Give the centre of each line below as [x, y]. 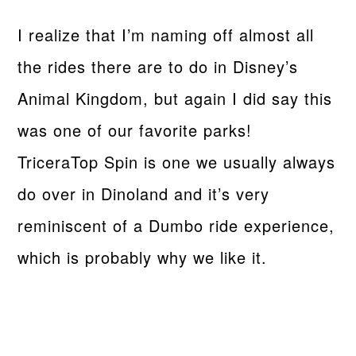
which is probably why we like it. [143, 257]
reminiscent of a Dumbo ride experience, [176, 225]
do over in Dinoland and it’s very [144, 193]
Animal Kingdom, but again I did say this [175, 98]
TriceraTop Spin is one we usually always [177, 161]
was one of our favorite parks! [135, 130]
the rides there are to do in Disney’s [158, 66]
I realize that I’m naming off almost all [166, 34]
